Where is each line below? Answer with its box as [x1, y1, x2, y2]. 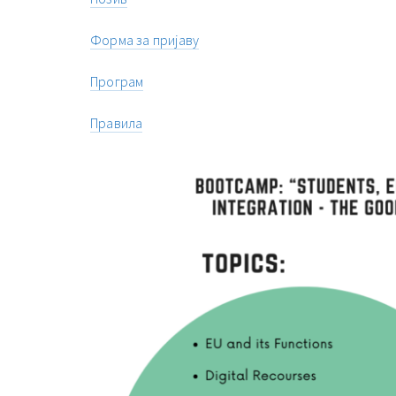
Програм [90, 72, 144, 91]
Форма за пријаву [90, 31, 200, 49]
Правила [90, 114, 143, 133]
